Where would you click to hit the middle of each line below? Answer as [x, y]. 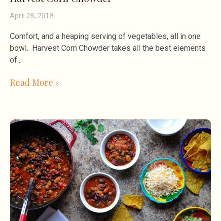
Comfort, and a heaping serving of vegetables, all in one [105, 37]
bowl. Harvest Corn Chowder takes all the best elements [108, 48]
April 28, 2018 [32, 16]
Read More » [35, 83]
